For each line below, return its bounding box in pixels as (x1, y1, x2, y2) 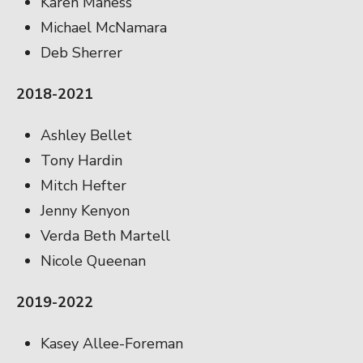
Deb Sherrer (41, 42, 122, 62)
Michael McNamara (41, 17, 167, 37)
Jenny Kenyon (41, 200, 130, 220)
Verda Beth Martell (41, 225, 170, 246)
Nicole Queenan (41, 250, 146, 271)
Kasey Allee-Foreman (41, 333, 183, 353)
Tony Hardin (41, 150, 122, 170)
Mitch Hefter (41, 175, 126, 195)
